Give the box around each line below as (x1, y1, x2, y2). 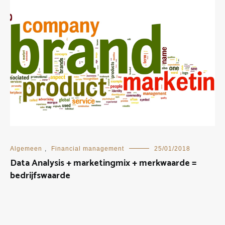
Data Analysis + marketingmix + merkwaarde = (10, 155, 196, 171)
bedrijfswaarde (10, 168, 70, 183)
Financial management (51, 145, 124, 152)
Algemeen (10, 145, 42, 152)
